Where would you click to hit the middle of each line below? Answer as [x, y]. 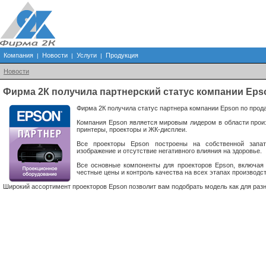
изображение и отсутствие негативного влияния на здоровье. [169, 151]
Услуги [87, 55]
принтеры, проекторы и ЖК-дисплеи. [132, 129]
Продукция [122, 55]
